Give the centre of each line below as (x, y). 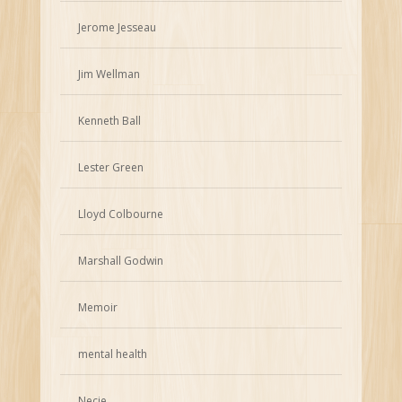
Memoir (98, 308)
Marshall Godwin (121, 261)
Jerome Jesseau (118, 28)
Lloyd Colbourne (121, 214)
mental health (113, 354)
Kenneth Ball (110, 121)
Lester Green (111, 168)
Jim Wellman (109, 74)
